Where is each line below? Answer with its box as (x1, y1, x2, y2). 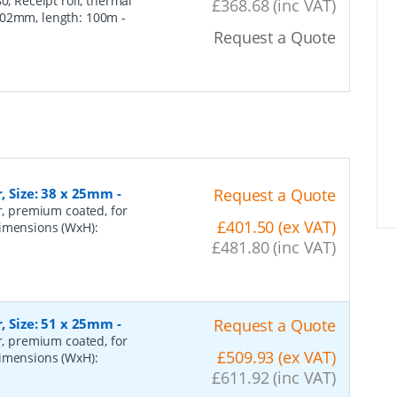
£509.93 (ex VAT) (217, 346, 336, 368)
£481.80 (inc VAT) (212, 236, 336, 258)
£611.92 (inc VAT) (212, 366, 336, 388)
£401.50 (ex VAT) (217, 215, 336, 237)
